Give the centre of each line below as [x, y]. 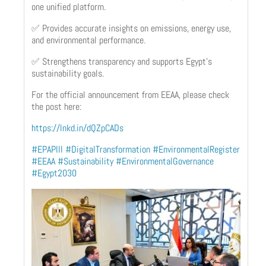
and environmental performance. [88, 40]
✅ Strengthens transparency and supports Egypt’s [122, 61]
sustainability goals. [68, 73]
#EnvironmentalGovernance [165, 161]
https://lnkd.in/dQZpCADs [77, 128]
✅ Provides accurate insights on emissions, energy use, [131, 28]
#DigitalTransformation [108, 149]
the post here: [56, 106]
